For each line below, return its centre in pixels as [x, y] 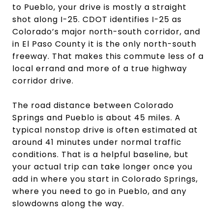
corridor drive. [43, 81]
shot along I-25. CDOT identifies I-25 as [97, 19]
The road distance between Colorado [93, 105]
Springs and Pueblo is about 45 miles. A [96, 117]
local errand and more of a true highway [100, 68]
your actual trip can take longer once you [102, 166]
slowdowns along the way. [68, 203]
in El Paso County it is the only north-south [104, 44]
